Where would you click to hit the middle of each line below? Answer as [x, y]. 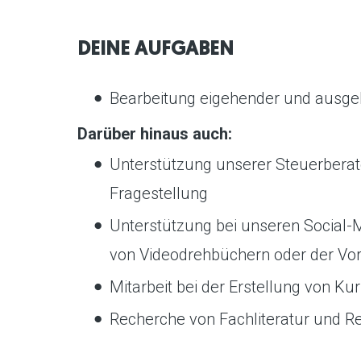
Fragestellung [159, 193]
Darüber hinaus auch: [155, 133]
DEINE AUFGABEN [156, 50]
